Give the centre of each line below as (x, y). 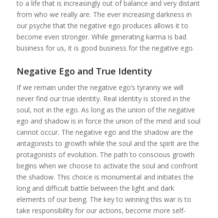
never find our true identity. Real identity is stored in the (103, 98)
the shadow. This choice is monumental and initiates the (105, 177)
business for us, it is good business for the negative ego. (105, 48)
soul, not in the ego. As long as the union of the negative (106, 109)
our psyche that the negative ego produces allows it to (102, 25)
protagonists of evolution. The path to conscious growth (105, 154)
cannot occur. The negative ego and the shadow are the (105, 132)
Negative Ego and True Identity (84, 71)
